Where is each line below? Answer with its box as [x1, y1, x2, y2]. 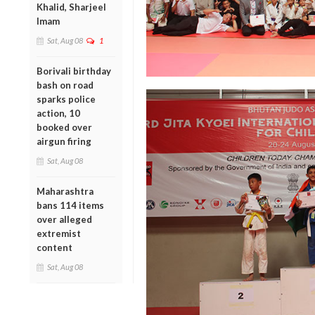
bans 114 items [37, 199, 104, 211]
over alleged [37, 213, 92, 225]
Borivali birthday [37, 65, 111, 77]
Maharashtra [37, 185, 94, 197]
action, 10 [37, 107, 80, 119]
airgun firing [37, 135, 91, 147]
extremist [37, 227, 81, 239]
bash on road [37, 79, 94, 91]
